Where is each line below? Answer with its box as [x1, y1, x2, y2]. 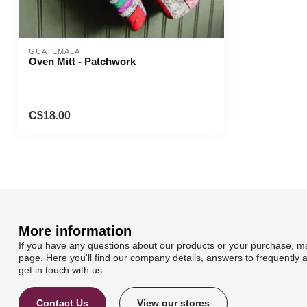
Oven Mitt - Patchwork [29, 56, 136, 68]
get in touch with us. [19, 264, 105, 275]
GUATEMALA [29, 47, 80, 56]
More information [19, 223, 132, 238]
